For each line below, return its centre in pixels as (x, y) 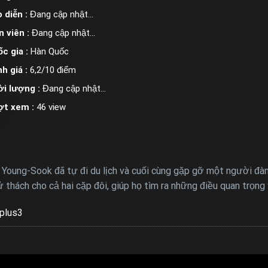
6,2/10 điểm (53, 70)
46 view (51, 107)
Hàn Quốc (50, 51)
